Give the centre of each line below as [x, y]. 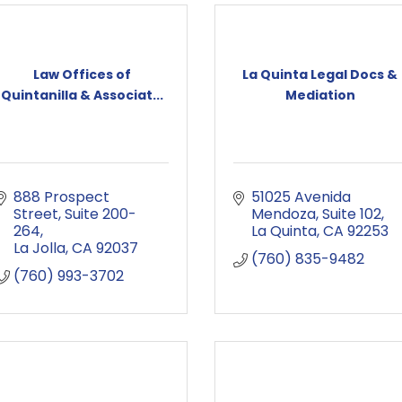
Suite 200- [100, 214]
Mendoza [284, 214]
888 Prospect [61, 197]
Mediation [320, 95]
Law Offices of [82, 74]
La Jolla [39, 248]
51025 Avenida [301, 197]
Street [36, 214]
